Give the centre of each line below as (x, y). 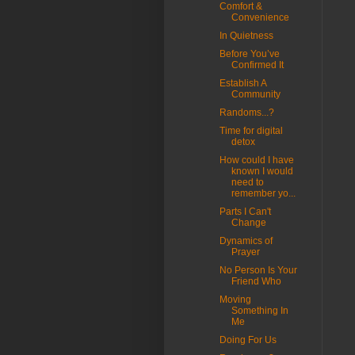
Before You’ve (249, 54)
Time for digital (251, 131)
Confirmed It (257, 65)
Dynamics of (246, 241)
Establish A (242, 83)
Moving (235, 300)
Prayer (245, 252)
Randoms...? (246, 113)
